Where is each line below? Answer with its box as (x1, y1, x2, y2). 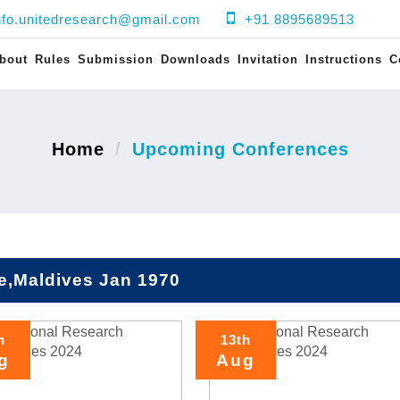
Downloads (161, 53, 230, 66)
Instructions (305, 53, 382, 66)
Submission (78, 53, 154, 66)
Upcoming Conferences (131, 139, 349, 159)
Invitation (237, 53, 298, 66)
